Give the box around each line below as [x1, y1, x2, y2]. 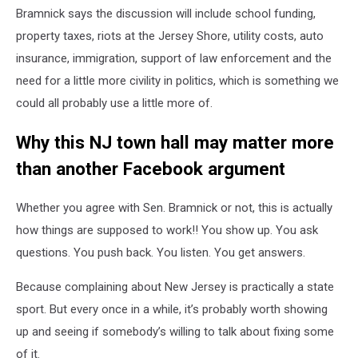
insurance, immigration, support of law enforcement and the [16, 51, 332, 66]
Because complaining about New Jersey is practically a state [16, 280, 334, 295]
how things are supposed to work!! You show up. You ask [16, 223, 318, 238]
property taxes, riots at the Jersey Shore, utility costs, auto [16, 29, 324, 44]
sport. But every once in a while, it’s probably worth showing [16, 302, 328, 317]
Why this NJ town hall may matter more [16, 131, 334, 153]
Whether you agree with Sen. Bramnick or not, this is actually [16, 201, 332, 216]
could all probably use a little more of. [16, 96, 213, 111]
